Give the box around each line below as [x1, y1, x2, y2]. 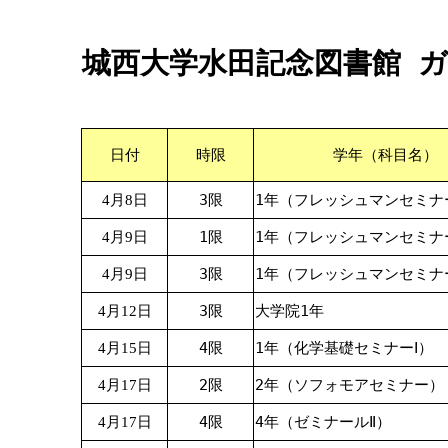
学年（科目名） [332, 147, 438, 163]
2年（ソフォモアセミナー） [255, 376, 444, 393]
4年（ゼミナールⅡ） [255, 413, 391, 430]
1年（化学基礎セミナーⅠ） [255, 339, 433, 356]
